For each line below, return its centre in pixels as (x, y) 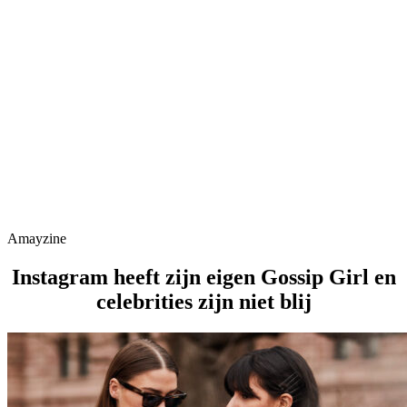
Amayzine (37, 238)
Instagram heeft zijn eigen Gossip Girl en (203, 277)
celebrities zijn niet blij (203, 301)
